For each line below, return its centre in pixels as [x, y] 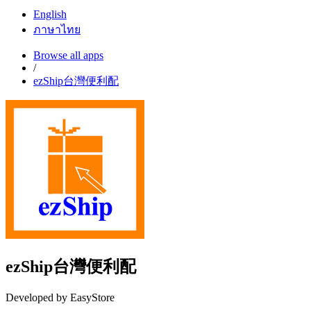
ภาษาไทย [57, 30]
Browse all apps [68, 56]
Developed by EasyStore [60, 297]
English [50, 15]
